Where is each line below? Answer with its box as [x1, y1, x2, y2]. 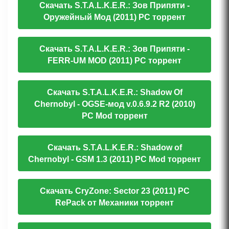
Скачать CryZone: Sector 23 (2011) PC [39, 187, 190, 196]
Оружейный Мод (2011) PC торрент [43, 13, 186, 22]
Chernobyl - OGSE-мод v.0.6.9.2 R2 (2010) [34, 100, 195, 109]
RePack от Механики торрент [55, 198, 174, 208]
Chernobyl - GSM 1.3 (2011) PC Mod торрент [28, 155, 201, 164]
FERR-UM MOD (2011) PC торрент [48, 56, 181, 65]
